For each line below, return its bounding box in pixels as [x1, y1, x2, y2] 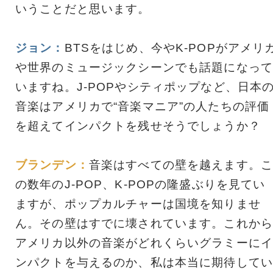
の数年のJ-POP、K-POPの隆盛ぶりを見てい [15, 177, 266, 191]
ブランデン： [15, 158, 89, 171]
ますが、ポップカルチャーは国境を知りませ [15, 197, 261, 210]
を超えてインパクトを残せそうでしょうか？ [15, 119, 261, 132]
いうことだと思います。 [15, 2, 151, 15]
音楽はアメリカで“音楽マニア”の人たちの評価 [15, 99, 270, 113]
